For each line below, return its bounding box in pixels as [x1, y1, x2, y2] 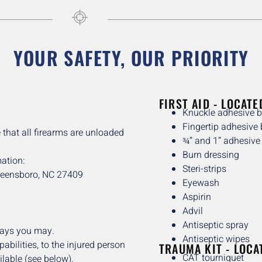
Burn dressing [182, 148, 239, 163]
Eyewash [182, 176, 219, 191]
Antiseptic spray [182, 218, 249, 233]
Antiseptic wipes [182, 232, 250, 247]
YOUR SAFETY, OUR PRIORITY [13, 44, 249, 72]
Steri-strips [182, 162, 226, 177]
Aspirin [182, 190, 211, 205]
